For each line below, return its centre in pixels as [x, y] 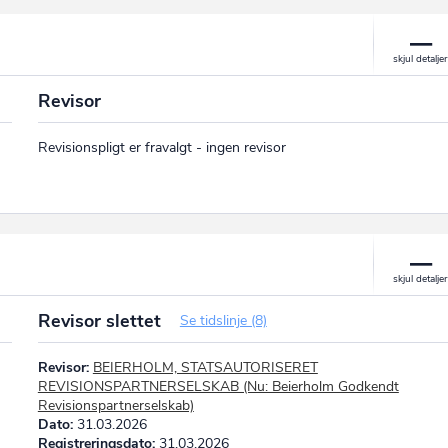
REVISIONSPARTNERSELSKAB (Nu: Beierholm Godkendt [218, 386]
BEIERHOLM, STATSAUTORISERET [205, 367]
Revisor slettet [101, 320]
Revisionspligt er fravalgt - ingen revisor [161, 147]
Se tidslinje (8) [223, 320]
